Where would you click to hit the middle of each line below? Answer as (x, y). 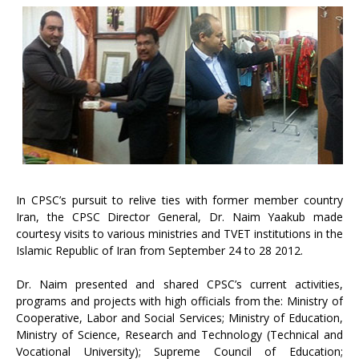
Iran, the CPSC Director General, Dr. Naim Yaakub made (179, 217)
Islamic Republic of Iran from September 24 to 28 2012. (159, 250)
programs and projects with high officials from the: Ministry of (179, 301)
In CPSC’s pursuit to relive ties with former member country (179, 200)
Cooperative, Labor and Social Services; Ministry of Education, (179, 318)
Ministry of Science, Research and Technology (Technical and (179, 335)
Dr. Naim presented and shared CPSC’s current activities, (179, 284)
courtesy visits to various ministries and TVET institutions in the (179, 234)
